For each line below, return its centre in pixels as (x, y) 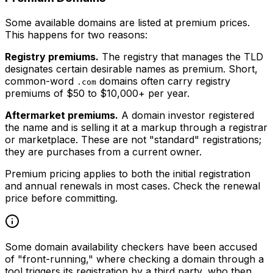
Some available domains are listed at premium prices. (127, 22)
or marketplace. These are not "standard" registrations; (133, 139)
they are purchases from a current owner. (103, 151)
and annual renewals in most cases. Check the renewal (133, 186)
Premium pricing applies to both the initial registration (128, 173)
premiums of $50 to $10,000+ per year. (97, 93)
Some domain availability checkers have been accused (131, 246)
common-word (41, 81)
